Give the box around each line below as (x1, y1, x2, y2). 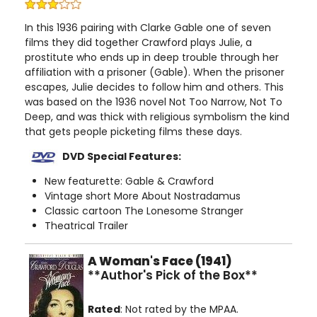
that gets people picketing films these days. (25, 125, 242, 139)
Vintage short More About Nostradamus (45, 189, 241, 203)
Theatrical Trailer (45, 219, 128, 233)
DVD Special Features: (62, 149, 181, 163)
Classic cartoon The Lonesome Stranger (45, 204, 243, 218)
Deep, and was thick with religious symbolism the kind (25, 110, 289, 124)
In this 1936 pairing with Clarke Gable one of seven (25, 21, 271, 35)
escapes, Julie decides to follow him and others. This (25, 80, 284, 94)
